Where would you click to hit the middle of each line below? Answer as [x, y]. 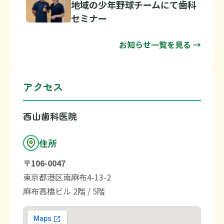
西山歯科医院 [50, 116]
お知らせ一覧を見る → [160, 45]
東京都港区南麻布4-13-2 [67, 177]
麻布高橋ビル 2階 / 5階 [64, 191]
